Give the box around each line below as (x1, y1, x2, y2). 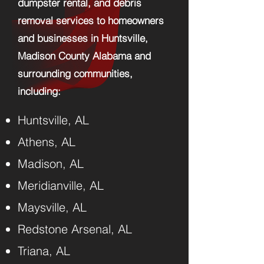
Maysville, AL (18, 200, 87, 214)
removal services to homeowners (18, 14, 164, 27)
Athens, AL (18, 134, 75, 149)
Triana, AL (18, 243, 70, 258)
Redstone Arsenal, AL (18, 222, 132, 236)
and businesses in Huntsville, (18, 32, 148, 44)
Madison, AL (18, 156, 84, 171)
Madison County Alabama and (18, 49, 151, 62)
